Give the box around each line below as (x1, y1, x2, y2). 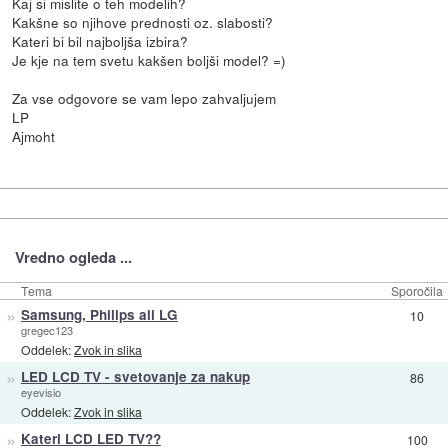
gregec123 (20, 322, 73, 338)
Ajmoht (12, 125, 56, 146)
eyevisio (20, 384, 61, 400)
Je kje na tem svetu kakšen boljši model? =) (12, 49, 287, 70)
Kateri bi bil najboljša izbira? (12, 30, 189, 51)
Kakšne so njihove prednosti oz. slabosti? (12, 11, 274, 32)
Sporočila (391, 282, 443, 299)
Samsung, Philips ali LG (20, 305, 178, 324)
